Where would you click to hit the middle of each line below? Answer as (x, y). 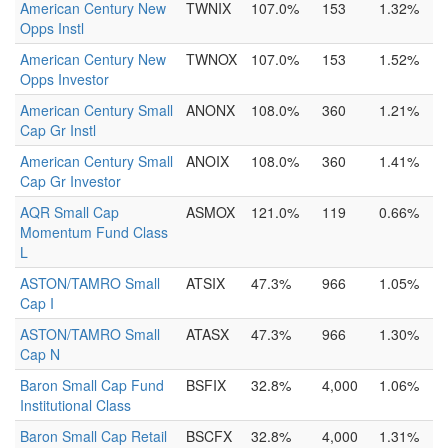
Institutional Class (75, 405)
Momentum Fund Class (94, 232)
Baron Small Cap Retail (93, 436)
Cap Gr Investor (70, 181)
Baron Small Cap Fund (92, 385)
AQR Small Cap (69, 212)
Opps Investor (64, 79)
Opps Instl (52, 28)
